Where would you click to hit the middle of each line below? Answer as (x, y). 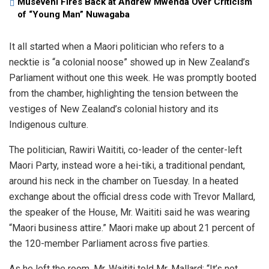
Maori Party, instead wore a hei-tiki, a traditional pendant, (127, 165)
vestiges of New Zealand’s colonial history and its (114, 109)
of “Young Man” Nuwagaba (74, 14)
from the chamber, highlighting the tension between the (124, 93)
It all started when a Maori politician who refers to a (116, 46)
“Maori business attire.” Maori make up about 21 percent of (132, 228)
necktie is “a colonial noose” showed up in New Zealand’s (129, 62)
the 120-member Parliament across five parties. (109, 243)
